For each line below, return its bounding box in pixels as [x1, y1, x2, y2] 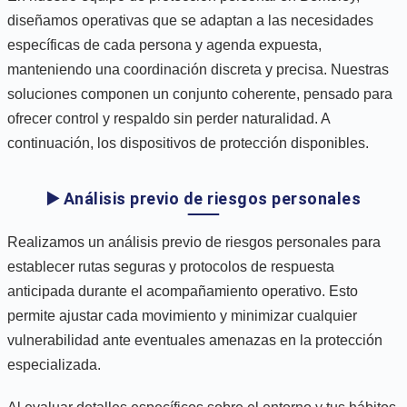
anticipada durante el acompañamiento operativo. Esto [7, 283, 358, 299]
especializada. [7, 356, 101, 372]
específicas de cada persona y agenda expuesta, [7, 36, 322, 53]
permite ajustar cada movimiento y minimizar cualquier [7, 307, 357, 323]
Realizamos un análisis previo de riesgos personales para [7, 233, 381, 250]
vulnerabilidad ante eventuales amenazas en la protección [7, 332, 382, 348]
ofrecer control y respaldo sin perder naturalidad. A [7, 110, 330, 126]
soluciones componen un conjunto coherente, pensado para [7, 85, 392, 102]
